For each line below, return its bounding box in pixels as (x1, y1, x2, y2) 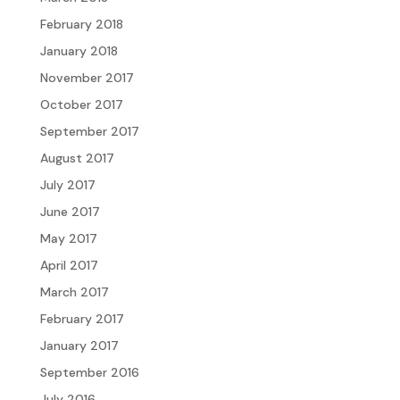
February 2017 (39, 310, 124, 327)
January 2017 (39, 337, 119, 354)
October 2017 (39, 96, 123, 112)
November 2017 (39, 69, 134, 86)
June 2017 (39, 203, 100, 220)
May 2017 (39, 229, 97, 246)
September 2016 (39, 363, 139, 380)
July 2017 (39, 176, 96, 193)
